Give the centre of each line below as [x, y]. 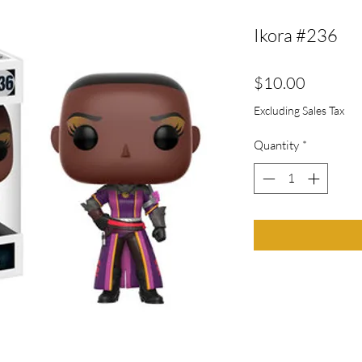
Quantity [276, 145]
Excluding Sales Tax [299, 110]
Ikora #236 [296, 35]
